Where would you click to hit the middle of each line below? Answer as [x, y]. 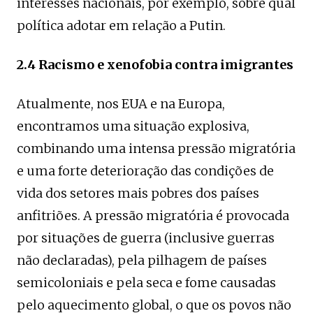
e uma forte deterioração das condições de [145, 170]
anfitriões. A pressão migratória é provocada [153, 215]
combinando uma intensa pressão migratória [156, 148]
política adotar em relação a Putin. [121, 25]
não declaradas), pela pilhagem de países [142, 260]
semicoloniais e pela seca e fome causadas [146, 282]
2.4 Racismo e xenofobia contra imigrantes [155, 64]
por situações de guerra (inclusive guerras [146, 238]
